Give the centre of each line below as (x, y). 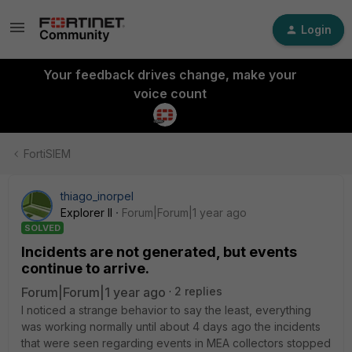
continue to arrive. (85, 268)
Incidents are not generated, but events (159, 252)
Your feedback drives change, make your (170, 75)
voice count (170, 93)
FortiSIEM (47, 154)
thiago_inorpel (97, 196)
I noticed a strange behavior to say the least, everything (166, 310)
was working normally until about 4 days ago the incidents (171, 326)
